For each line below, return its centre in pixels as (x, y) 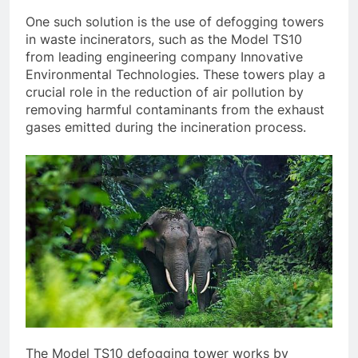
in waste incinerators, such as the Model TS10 (164, 39)
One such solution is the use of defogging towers (175, 21)
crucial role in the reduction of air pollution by (165, 91)
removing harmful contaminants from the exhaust (175, 109)
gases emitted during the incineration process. (166, 127)
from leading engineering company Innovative (164, 56)
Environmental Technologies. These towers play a (175, 74)
